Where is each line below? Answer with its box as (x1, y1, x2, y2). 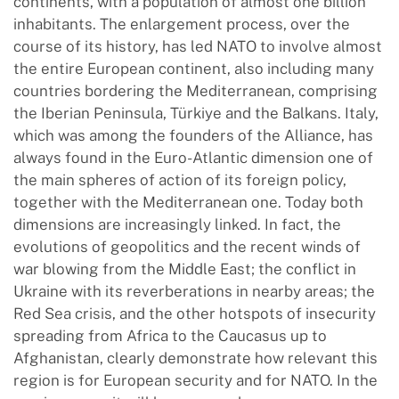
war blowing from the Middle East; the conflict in (13, 260, 356, 278)
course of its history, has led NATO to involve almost (13, 37, 382, 55)
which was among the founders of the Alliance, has (13, 126, 373, 144)
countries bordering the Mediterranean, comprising (13, 82, 378, 100)
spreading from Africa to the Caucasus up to (13, 327, 327, 345)
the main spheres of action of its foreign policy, (13, 171, 346, 189)
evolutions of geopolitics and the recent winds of (13, 238, 361, 256)
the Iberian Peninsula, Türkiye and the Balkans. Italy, (13, 104, 379, 122)
